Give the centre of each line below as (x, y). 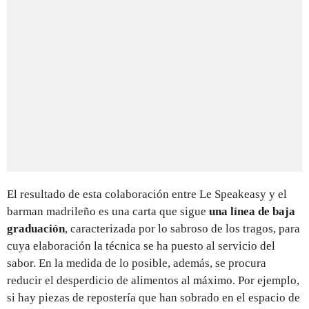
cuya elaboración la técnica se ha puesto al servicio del (141, 246)
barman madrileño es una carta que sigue (108, 211)
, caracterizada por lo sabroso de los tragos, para (182, 228)
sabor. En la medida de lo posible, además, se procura (137, 263)
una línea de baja (252, 211)
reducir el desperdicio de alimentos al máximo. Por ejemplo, (153, 280)
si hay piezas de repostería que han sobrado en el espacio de (153, 297)
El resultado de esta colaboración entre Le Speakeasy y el (147, 194)
